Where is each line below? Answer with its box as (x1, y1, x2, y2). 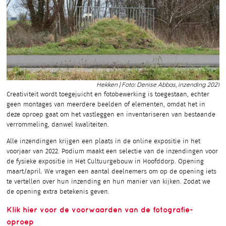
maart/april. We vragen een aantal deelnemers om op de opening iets (7, 168, 216, 176)
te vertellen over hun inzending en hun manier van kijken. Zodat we (7, 179, 210, 186)
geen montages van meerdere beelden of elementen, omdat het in (7, 101, 205, 108)
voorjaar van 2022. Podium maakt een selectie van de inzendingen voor (7, 148, 218, 155)
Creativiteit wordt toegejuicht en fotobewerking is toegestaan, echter (7, 91, 209, 98)
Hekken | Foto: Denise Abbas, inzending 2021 (96, 82, 219, 88)
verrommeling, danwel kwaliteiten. (7, 122, 109, 129)
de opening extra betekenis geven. (7, 189, 109, 196)
